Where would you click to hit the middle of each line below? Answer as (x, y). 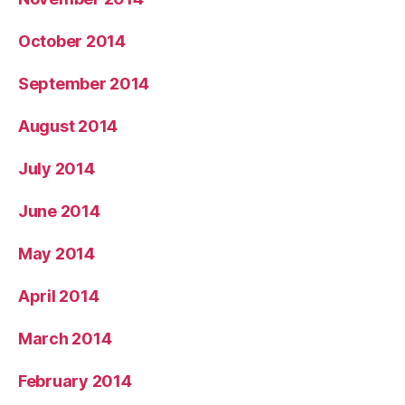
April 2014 (59, 296)
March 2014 (65, 338)
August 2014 (68, 126)
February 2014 (75, 381)
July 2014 (57, 168)
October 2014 (72, 41)
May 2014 (57, 253)
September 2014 (84, 83)
